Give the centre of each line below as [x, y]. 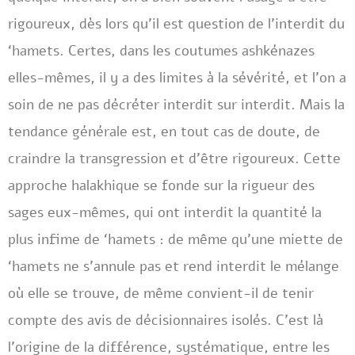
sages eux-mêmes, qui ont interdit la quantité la [165, 212]
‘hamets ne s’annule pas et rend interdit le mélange [174, 266]
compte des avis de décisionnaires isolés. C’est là [166, 320]
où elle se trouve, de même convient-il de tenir [161, 293]
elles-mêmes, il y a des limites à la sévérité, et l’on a [177, 78]
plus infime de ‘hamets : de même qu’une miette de [176, 239]
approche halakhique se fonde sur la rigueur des [161, 185]
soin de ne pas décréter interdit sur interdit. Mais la [176, 105]
